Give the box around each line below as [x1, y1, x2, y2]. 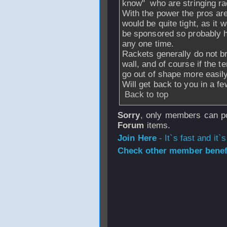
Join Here [118, 133, 157, 143]
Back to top [124, 90, 168, 99]
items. [144, 121, 171, 130]
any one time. [122, 39, 174, 49]
